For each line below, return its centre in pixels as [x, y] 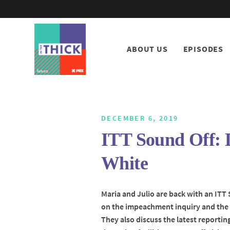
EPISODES [203, 49]
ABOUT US [147, 49]
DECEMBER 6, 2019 [140, 118]
